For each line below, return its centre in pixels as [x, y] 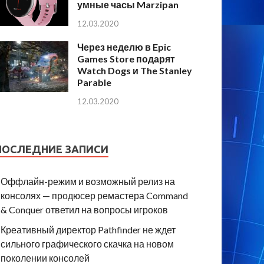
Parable [95, 82]
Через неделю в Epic [124, 47]
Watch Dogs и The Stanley [135, 71]
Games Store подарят [126, 59]
